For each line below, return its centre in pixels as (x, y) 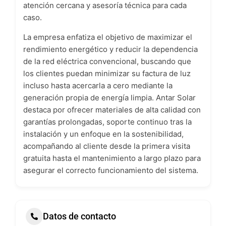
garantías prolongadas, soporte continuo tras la (107, 122)
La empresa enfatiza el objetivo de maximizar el (108, 37)
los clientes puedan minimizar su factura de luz (107, 73)
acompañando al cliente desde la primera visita (107, 146)
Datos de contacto (79, 216)
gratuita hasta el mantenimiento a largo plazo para (112, 158)
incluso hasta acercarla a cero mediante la (98, 85)
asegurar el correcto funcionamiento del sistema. (111, 170)
